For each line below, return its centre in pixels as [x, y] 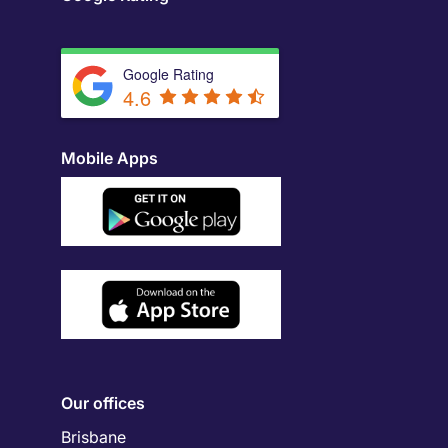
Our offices [103, 403]
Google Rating [168, 74]
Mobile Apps [109, 158]
